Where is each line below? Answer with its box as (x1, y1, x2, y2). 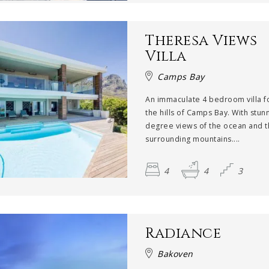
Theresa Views (145, 31, 258, 50)
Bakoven (157, 247, 193, 259)
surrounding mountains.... (145, 133, 240, 144)
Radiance (145, 223, 222, 243)
